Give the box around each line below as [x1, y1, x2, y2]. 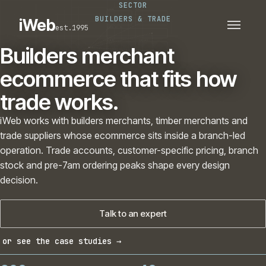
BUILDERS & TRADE [95, 14, 171, 24]
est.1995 [55, 23, 88, 33]
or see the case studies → [2, 236, 121, 246]
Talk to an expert [99, 208, 167, 219]
